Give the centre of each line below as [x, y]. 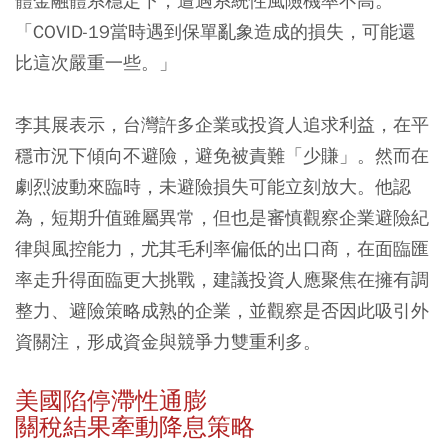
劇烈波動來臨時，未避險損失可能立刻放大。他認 [213, 186]
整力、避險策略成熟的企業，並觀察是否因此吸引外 [222, 310]
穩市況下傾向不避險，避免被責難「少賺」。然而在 [222, 155]
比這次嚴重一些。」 [96, 62]
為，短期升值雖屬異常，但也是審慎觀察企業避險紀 [222, 217]
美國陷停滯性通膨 [111, 400]
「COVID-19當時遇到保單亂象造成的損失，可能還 [215, 31]
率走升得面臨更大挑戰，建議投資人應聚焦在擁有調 [222, 279]
